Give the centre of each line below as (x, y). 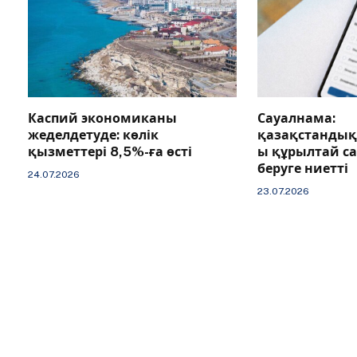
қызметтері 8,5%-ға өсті (110, 152)
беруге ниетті (302, 169)
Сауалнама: (296, 119)
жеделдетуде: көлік (93, 135)
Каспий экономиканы (102, 119)
